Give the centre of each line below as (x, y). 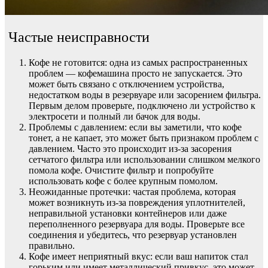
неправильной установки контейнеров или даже (128, 213)
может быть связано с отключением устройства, (127, 84)
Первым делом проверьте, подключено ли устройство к (142, 105)
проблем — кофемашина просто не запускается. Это (135, 73)
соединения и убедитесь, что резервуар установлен (133, 234)
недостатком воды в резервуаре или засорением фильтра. (145, 95)
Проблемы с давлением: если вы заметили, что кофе (135, 127)
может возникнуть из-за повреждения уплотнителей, (137, 202)
